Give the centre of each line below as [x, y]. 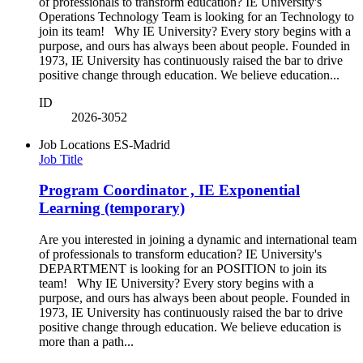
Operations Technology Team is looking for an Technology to [196, 16]
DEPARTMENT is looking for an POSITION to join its [183, 269]
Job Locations [75, 144]
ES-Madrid [142, 144]
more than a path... [86, 342]
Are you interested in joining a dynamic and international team [198, 240]
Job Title [61, 159]
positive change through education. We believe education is [190, 327]
